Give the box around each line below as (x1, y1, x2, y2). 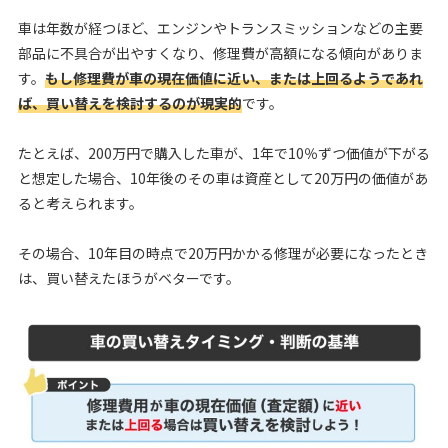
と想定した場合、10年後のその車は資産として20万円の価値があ (17, 167, 428, 188)
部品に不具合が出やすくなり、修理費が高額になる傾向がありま (17, 42, 423, 63)
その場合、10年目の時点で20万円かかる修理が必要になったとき (17, 242, 428, 263)
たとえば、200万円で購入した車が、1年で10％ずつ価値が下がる (17, 142, 430, 163)
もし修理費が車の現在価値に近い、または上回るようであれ (44, 67, 423, 88)
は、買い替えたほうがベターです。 (17, 267, 240, 288)
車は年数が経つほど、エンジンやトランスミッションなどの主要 (17, 17, 423, 38)
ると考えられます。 (17, 192, 143, 213)
